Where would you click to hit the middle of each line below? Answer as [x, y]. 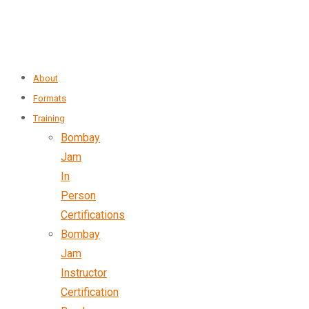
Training [49, 118]
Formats [50, 98]
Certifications [93, 215]
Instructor [84, 273]
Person [78, 196]
